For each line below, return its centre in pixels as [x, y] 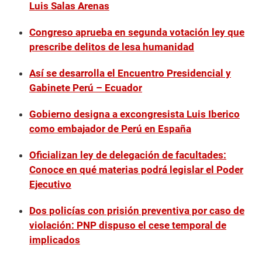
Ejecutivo [50, 184]
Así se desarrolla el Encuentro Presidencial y [130, 73]
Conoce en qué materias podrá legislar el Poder [136, 169]
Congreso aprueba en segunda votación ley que [137, 32]
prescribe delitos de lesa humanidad [112, 46]
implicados [55, 239]
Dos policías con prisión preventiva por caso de [137, 210]
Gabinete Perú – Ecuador [86, 87]
